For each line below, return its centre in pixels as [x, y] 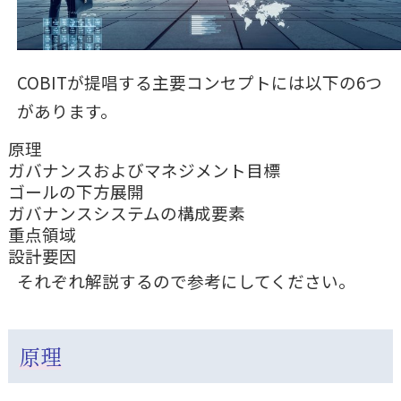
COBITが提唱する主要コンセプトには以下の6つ [199, 82]
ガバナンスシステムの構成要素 [126, 213]
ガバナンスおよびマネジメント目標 [144, 170]
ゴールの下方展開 [76, 192]
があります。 [67, 111]
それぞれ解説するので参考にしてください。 [186, 281]
